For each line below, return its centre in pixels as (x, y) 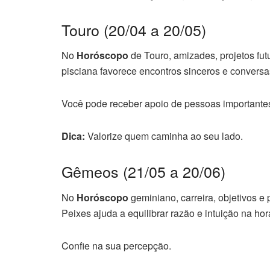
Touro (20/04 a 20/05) (134, 29)
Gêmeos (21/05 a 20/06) (143, 171)
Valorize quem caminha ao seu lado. (164, 136)
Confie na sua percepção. (116, 245)
